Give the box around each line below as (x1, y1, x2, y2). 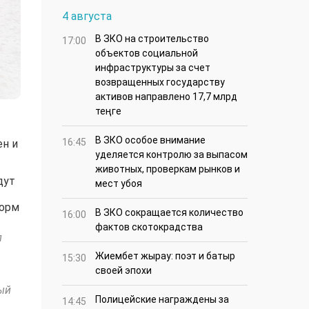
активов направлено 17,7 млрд (95, 91, 237, 103)
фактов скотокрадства (95, 221, 203, 233)
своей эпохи (95, 265, 152, 277)
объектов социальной (95, 48, 198, 59)
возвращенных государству (95, 77, 225, 88)
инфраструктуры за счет (95, 62, 210, 74)
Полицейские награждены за (95, 294, 229, 306)
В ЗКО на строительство (95, 33, 209, 45)
